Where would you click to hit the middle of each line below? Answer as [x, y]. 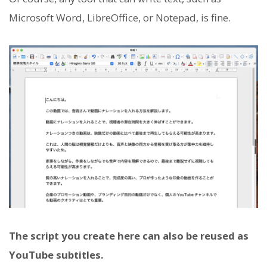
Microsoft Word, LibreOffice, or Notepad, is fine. [120, 17]
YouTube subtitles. [56, 254]
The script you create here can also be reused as [129, 235]
